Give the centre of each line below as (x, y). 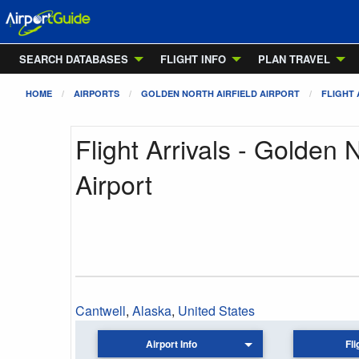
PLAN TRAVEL (294, 59)
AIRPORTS (97, 93)
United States (216, 311)
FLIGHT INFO (193, 59)
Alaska (152, 311)
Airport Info (172, 344)
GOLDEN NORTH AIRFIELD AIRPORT (220, 93)
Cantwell (101, 311)
